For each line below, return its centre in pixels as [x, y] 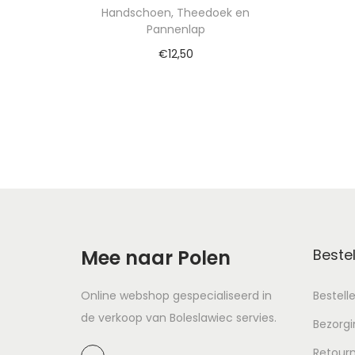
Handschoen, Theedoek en [176, 12]
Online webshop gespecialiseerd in [176, 295]
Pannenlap [176, 29]
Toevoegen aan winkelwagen [183, 77]
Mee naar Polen [156, 258]
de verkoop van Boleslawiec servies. [179, 317]
